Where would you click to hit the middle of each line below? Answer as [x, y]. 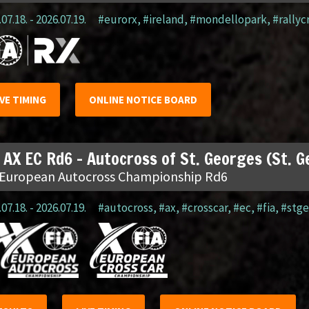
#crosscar [204, 208]
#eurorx [117, 19]
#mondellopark [228, 19]
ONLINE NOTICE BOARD [143, 100]
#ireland [163, 19]
